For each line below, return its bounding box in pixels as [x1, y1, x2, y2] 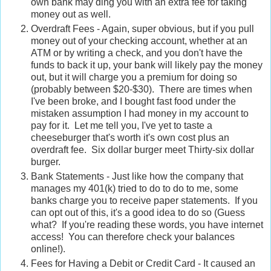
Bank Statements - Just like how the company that [31, 171, 243, 182]
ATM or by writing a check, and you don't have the [31, 48, 243, 59]
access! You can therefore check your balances [31, 232, 235, 243]
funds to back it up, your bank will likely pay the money [31, 60, 263, 71]
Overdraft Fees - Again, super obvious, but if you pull [31, 24, 254, 34]
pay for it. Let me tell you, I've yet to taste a [31, 120, 212, 131]
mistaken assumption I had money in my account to [31, 108, 249, 119]
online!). [31, 244, 65, 255]
